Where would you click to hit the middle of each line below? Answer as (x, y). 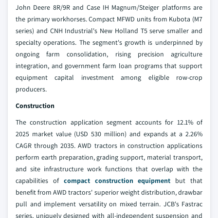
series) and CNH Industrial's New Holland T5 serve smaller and (109, 31)
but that (187, 181)
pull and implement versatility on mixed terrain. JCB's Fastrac (109, 204)
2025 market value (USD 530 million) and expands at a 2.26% (109, 134)
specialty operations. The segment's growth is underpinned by (109, 43)
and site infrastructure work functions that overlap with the (109, 169)
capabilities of (40, 181)
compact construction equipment (117, 181)
